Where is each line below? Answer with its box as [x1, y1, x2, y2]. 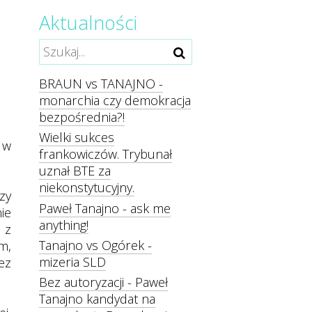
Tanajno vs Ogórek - [39, 237, 152, 253]
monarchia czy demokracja [39, 91, 191, 109]
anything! [39, 216, 88, 233]
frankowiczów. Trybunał [39, 146, 172, 163]
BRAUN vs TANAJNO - [39, 75, 163, 92]
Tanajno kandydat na [39, 290, 155, 308]
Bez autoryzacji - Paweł [39, 274, 168, 291]
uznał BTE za [39, 162, 111, 180]
